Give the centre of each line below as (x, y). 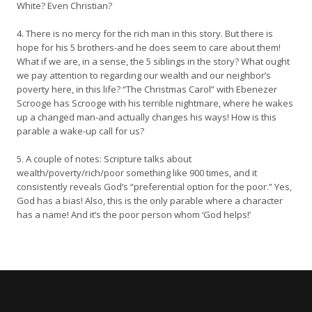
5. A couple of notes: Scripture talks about (104, 159)
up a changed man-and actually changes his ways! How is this (147, 117)
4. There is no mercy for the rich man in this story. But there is (145, 33)
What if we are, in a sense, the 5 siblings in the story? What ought (153, 61)
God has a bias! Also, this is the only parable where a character (150, 201)
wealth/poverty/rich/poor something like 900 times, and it (137, 173)
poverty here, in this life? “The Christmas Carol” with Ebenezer (147, 89)
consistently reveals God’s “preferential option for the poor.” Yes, (154, 187)
